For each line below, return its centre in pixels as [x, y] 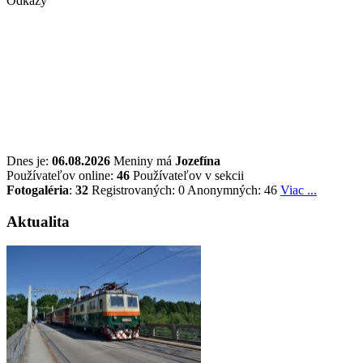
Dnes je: [29, 160]
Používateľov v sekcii [187, 175]
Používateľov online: [62, 175]
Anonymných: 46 [232, 190]
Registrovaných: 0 [138, 190]
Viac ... [299, 190]
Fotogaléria [38, 190]
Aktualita [38, 221]
